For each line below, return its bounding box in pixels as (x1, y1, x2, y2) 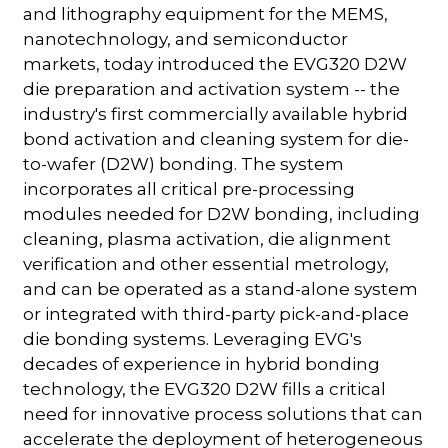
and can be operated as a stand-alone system (23, 278, 419, 299)
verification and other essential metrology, (23, 253, 390, 274)
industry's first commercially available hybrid (23, 103, 409, 124)
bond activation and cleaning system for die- (23, 128, 410, 149)
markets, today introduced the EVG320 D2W (23, 53, 408, 74)
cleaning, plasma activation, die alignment (23, 228, 392, 249)
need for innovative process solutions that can (23, 403, 424, 424)
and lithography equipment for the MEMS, (23, 3, 389, 24)
